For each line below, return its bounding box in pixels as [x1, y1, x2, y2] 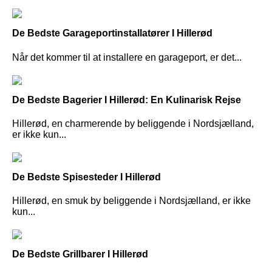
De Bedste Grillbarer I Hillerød [12, 249, 148, 260]
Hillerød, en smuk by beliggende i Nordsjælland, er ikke [12, 195, 251, 206]
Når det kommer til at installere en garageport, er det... [12, 52, 242, 63]
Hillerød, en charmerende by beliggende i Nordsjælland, [12, 118, 254, 129]
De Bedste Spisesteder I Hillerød [12, 171, 161, 182]
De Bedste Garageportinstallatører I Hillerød [12, 28, 212, 39]
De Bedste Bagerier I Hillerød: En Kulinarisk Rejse [12, 94, 241, 105]
